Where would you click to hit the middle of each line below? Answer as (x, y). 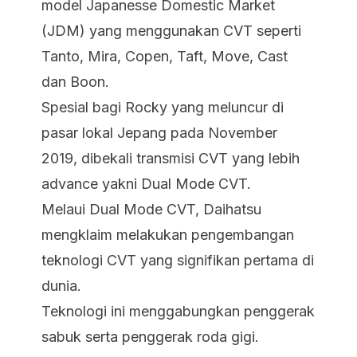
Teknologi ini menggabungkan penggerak (178, 311)
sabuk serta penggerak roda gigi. (150, 337)
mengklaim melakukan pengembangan (168, 235)
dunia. (61, 286)
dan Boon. (75, 82)
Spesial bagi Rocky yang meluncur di (163, 107)
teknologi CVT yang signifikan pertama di (178, 260)
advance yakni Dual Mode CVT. (146, 184)
